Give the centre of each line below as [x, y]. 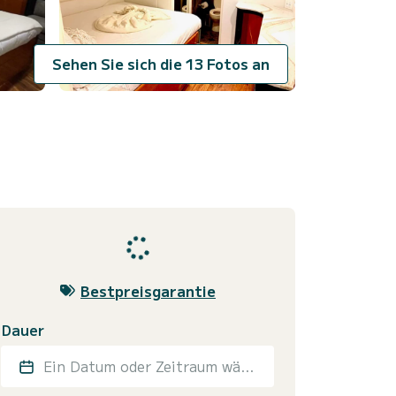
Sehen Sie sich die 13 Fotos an [261, 64]
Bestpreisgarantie [148, 290]
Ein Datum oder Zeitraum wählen [247, 366]
